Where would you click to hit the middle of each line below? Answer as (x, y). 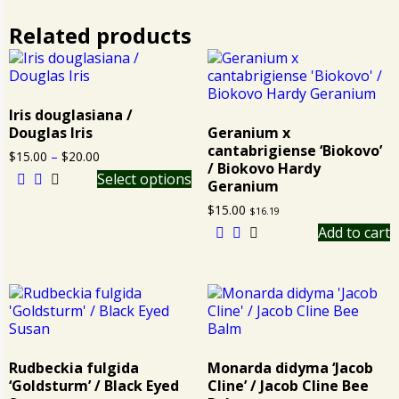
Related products (100, 36)
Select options (145, 179)
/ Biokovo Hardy (264, 169)
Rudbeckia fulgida (74, 368)
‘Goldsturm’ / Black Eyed (94, 386)
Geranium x (248, 133)
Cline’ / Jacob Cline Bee (288, 386)
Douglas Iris (51, 133)
